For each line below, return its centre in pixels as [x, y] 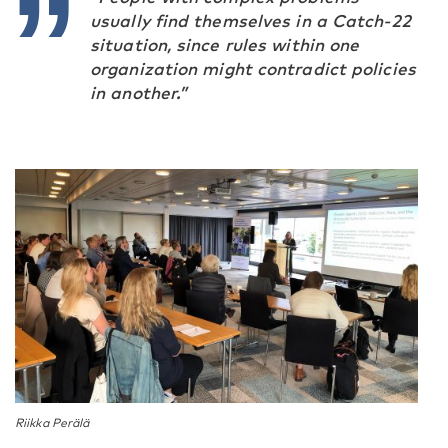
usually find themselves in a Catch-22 [250, 20]
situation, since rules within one [225, 44]
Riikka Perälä [52, 422]
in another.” [139, 92]
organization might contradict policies [253, 68]
